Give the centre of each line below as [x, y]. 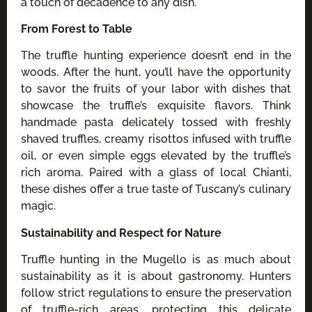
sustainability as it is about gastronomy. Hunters [156, 276]
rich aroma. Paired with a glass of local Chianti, [156, 173]
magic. [38, 206]
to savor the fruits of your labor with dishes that [156, 89]
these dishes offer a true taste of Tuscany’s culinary [156, 189]
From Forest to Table [77, 29]
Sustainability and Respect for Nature [121, 233]
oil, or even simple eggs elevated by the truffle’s [156, 156]
